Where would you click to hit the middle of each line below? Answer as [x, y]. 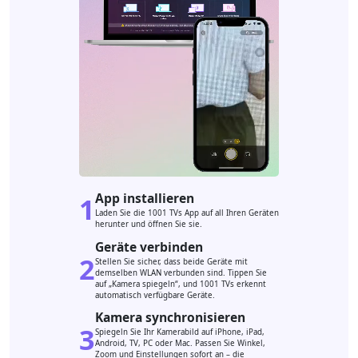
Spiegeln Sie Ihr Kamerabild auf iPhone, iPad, [180, 332]
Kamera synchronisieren [170, 318]
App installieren [145, 198]
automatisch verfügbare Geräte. [155, 295]
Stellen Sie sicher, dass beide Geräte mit [171, 261]
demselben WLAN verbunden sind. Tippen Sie [181, 272]
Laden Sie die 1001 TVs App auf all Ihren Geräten [187, 213]
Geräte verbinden [149, 247]
